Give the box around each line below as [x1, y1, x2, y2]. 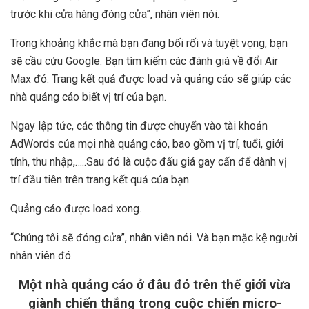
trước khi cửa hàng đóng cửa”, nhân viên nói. [10, 7, 219, 21]
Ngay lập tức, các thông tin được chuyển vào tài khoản [10, 119, 268, 132]
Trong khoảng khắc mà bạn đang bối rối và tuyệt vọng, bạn [10, 36, 288, 50]
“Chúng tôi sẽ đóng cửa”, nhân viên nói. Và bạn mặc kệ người [10, 230, 297, 244]
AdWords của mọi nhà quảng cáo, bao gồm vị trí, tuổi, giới [10, 137, 283, 150]
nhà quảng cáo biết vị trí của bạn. [10, 90, 166, 103]
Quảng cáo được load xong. [10, 201, 141, 215]
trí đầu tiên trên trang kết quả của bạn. [10, 172, 191, 186]
